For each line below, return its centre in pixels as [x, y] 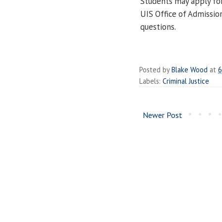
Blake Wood [190, 70]
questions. [158, 27]
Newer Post [163, 115]
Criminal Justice [186, 81]
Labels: [151, 81]
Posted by [155, 70]
